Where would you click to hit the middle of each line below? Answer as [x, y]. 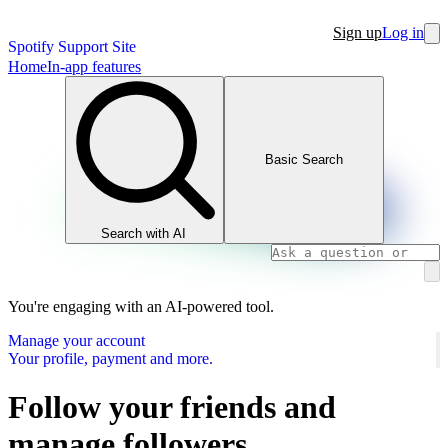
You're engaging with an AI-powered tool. [141, 306]
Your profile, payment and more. [110, 358]
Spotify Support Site [72, 46]
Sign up [357, 32]
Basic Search [303, 160]
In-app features [94, 66]
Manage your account [76, 340]
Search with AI [144, 233]
